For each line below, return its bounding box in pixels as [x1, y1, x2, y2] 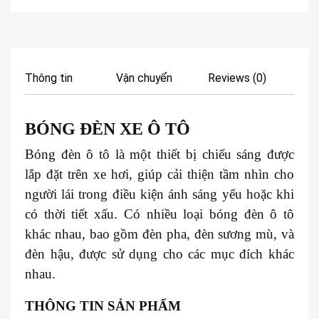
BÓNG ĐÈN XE [25, 119, 143, 138]
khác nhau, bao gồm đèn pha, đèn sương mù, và [25, 226, 294, 241]
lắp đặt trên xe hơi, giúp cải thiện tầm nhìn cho [25, 166, 294, 182]
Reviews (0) [207, 70, 266, 85]
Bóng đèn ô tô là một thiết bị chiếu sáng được [25, 146, 294, 162]
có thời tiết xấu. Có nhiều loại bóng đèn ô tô [25, 206, 294, 221]
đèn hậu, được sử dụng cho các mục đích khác [25, 246, 294, 261]
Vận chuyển [116, 70, 173, 85]
